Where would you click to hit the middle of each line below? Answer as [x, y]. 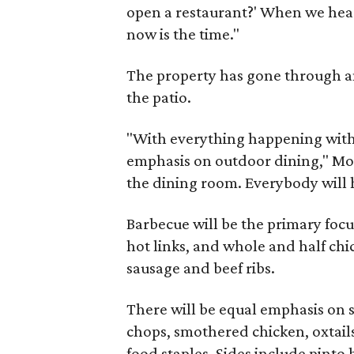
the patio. [159, 97]
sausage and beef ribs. [201, 267]
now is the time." [183, 34]
